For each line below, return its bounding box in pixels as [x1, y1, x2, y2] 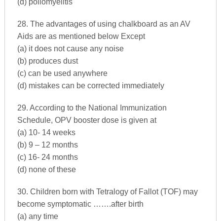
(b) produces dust [17, 56, 78, 65]
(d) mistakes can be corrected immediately [17, 81, 164, 90]
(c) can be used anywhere [17, 69, 108, 77]
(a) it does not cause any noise [17, 44, 124, 53]
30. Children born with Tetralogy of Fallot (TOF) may [17, 187, 198, 196]
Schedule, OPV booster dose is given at [17, 115, 156, 124]
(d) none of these [17, 165, 76, 174]
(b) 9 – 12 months [17, 140, 78, 149]
